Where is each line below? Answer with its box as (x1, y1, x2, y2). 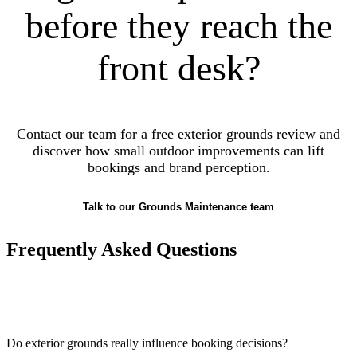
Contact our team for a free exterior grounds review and (17, 125, 340, 142)
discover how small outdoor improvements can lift (33, 142, 324, 159)
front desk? (96, 47, 261, 88)
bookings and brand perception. (87, 159, 270, 175)
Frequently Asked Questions (6, 239, 237, 261)
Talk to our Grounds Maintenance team (83, 201, 274, 214)
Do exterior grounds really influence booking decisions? (6, 336, 288, 351)
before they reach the (25, 5, 332, 46)
